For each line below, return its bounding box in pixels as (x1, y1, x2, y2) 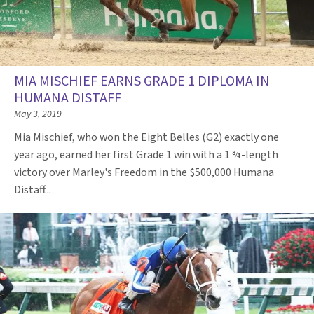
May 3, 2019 (14, 107, 62, 121)
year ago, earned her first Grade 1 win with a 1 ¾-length (14, 146, 278, 163)
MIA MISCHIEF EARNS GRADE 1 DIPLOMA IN (14, 71, 270, 91)
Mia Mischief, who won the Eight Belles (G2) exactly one (14, 129, 279, 145)
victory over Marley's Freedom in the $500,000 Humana (14, 164, 274, 180)
